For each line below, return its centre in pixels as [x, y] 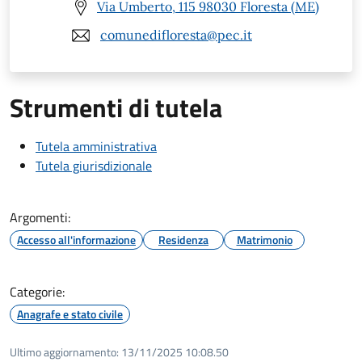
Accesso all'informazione [76, 239]
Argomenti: [40, 217]
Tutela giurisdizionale [94, 165]
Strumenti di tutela [116, 107]
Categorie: [37, 291]
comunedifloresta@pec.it [176, 35]
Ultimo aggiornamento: [64, 351]
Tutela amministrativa [96, 146]
